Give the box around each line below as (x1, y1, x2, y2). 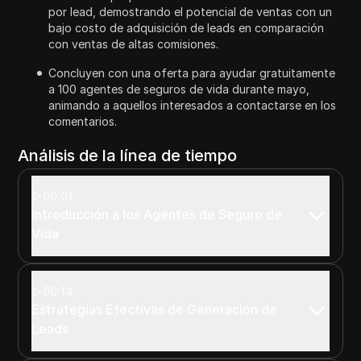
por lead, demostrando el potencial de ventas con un (48, 4, 333, 19)
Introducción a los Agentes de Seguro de (31, 205, 283, 222)
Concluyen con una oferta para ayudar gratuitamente (48, 65, 336, 80)
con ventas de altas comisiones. (48, 36, 219, 51)
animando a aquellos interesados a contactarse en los (48, 98, 337, 112)
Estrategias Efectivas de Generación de (31, 301, 278, 317)
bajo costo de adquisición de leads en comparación (48, 20, 325, 35)
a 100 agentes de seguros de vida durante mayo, (48, 81, 310, 96)
